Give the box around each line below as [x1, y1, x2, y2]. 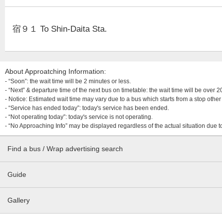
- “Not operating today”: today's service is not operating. [5, 113, 153, 120]
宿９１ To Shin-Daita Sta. [12, 24, 107, 34]
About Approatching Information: [5, 67, 106, 75]
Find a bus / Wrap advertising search [7, 145, 123, 153]
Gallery [7, 196, 30, 204]
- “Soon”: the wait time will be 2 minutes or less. [5, 78, 131, 85]
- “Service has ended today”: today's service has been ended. [5, 105, 169, 111]
